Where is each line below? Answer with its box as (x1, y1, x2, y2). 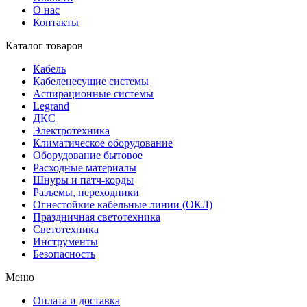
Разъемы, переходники (33, 186, 139, 198)
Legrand (33, 99, 69, 112)
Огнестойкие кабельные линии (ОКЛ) (33, 198, 212, 210)
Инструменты (33, 235, 98, 247)
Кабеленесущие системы (33, 75, 149, 87)
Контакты (33, 16, 79, 28)
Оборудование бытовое (33, 149, 143, 161)
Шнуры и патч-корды (33, 173, 134, 186)
